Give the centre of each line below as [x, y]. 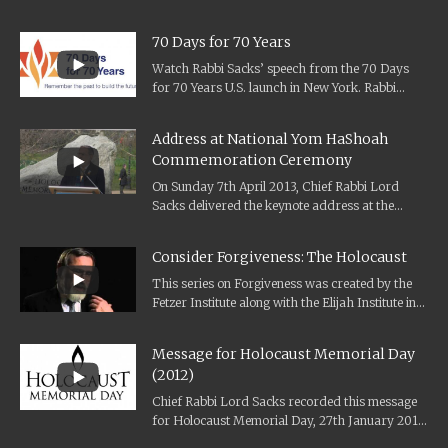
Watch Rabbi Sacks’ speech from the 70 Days [280, 68]
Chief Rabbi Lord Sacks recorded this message [284, 402]
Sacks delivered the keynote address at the [273, 206]
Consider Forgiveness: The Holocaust [279, 257]
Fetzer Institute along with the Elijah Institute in [284, 303]
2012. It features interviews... [233, 322]
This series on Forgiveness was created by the [282, 284]
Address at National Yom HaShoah [270, 139]
